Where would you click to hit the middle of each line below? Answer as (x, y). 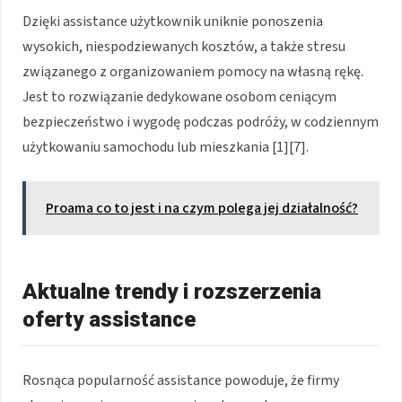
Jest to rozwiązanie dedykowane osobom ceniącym (179, 96)
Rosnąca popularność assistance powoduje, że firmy (181, 380)
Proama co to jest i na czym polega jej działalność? (202, 208)
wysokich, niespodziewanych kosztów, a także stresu (184, 46)
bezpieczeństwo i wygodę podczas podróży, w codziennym (201, 122)
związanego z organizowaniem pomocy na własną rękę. (193, 71)
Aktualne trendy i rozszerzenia (172, 291)
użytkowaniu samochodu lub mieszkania (147, 147)
